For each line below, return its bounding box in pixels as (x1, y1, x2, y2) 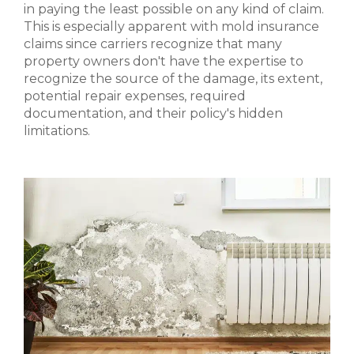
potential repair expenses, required (24, 88, 246, 104)
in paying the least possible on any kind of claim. (24, 2, 324, 17)
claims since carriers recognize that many (24, 36, 282, 52)
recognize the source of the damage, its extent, (24, 71, 322, 87)
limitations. (24, 123, 90, 139)
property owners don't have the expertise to (24, 54, 303, 70)
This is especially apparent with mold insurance (24, 19, 319, 35)
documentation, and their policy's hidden (24, 106, 283, 122)
